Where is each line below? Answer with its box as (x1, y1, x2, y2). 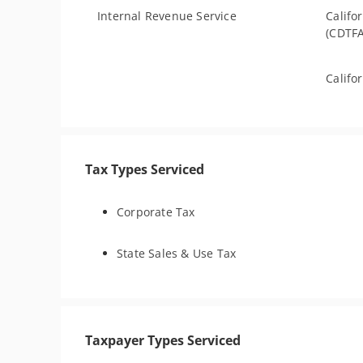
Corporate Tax (117, 204, 195, 220)
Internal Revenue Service (97, 8, 237, 23)
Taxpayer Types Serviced (85, 331, 241, 349)
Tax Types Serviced (85, 160, 204, 178)
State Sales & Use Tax (117, 246, 237, 261)
